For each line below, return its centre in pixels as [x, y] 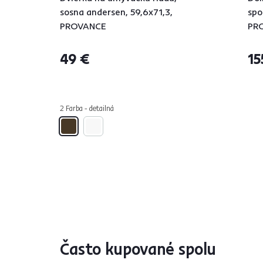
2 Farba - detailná [87, 108]
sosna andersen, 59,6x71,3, [116, 11]
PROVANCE [83, 26]
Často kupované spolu [138, 248]
